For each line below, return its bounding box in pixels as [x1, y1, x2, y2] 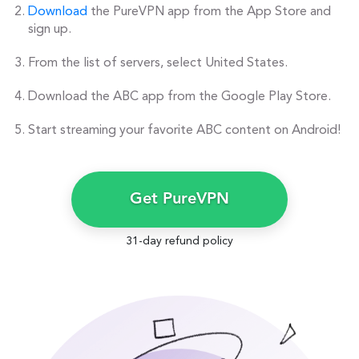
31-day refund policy [126, 236, 233, 248]
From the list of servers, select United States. [28, 57, 288, 71]
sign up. [28, 23, 71, 37]
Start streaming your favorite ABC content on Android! [28, 124, 341, 138]
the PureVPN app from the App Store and [87, 6, 331, 19]
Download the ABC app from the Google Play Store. [28, 91, 331, 104]
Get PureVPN [130, 192, 229, 208]
